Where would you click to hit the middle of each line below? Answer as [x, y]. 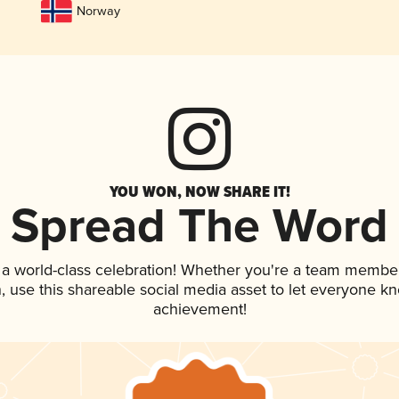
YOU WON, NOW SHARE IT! [199, 192]
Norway [98, 12]
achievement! [199, 310]
